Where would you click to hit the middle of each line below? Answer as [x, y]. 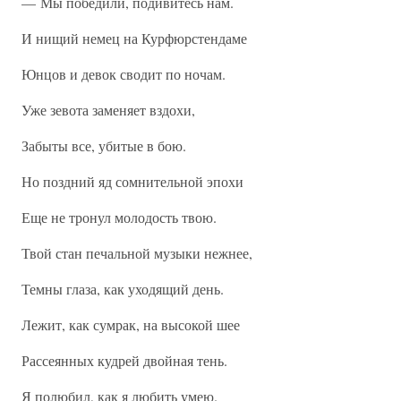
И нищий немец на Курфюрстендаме [134, 38]
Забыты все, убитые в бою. [104, 145]
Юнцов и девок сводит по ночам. [124, 74]
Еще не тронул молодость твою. [119, 217]
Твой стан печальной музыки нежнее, [137, 253]
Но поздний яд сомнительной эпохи [132, 181]
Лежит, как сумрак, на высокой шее [131, 324]
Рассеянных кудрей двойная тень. [124, 360]
